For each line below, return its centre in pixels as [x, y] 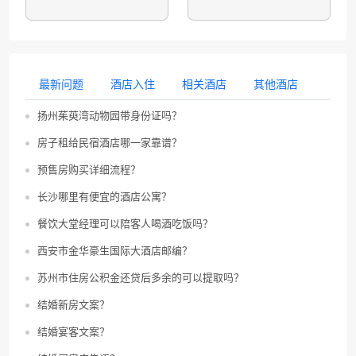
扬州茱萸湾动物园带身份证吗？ [110, 116]
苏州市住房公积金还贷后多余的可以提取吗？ [141, 278]
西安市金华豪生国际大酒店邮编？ [115, 251]
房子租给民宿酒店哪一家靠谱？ [110, 143]
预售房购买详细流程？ [89, 170]
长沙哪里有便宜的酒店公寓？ [104, 197]
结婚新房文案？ [74, 305]
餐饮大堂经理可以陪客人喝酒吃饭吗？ [125, 224]
